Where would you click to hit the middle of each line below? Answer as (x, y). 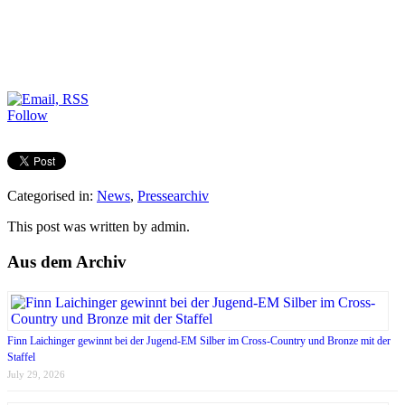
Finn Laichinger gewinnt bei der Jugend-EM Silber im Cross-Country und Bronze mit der (199, 340)
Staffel (21, 357)
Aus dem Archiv (67, 262)
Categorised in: (52, 196)
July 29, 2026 (36, 374)
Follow (28, 116)
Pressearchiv (173, 196)
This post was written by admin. (99, 227)
